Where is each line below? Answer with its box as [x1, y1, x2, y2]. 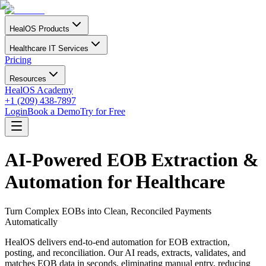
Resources [9, 74, 46, 83]
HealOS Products [9, 24, 69, 33]
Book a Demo [27, 106, 80, 116]
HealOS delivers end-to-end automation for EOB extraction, [5, 236, 230, 247]
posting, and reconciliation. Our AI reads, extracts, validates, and [5, 247, 246, 258]
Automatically [5, 216, 58, 227]
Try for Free [80, 106, 125, 116]
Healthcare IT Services [9, 44, 88, 53]
